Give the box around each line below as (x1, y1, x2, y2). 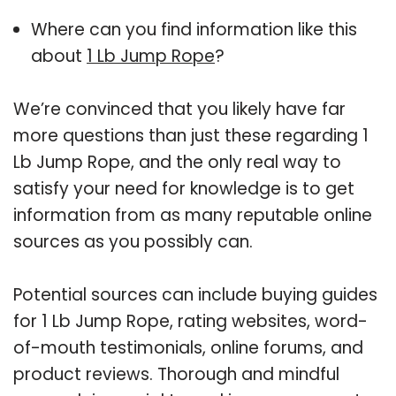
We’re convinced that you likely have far (13, 96, 346, 121)
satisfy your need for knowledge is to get (13, 176, 354, 201)
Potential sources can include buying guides (13, 282, 377, 307)
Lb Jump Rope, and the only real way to (13, 149, 341, 174)
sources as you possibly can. (13, 229, 253, 254)
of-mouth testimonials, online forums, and (13, 335, 363, 360)
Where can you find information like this (31, 17, 357, 42)
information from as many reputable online (13, 202, 372, 227)
